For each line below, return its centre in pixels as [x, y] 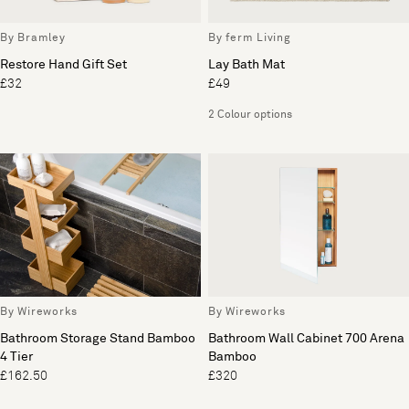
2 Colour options [250, 115]
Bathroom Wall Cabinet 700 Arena [306, 338]
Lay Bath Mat [246, 64]
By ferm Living [249, 38]
